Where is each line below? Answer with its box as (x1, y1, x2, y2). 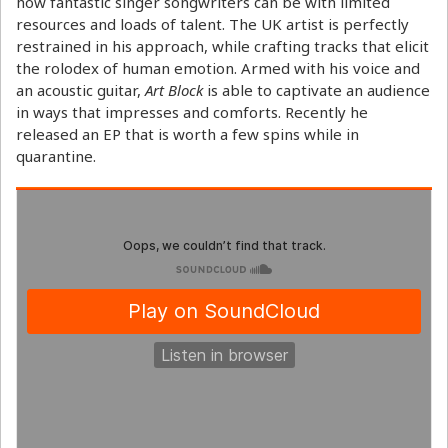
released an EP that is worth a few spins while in (16, 123, 359, 144)
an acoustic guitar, (16, 79, 145, 100)
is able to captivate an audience (207, 79, 430, 100)
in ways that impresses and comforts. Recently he (16, 101, 368, 122)
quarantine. (16, 145, 96, 166)
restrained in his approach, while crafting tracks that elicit (16, 35, 429, 56)
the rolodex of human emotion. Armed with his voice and (16, 57, 420, 78)
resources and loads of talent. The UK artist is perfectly (16, 13, 409, 34)
